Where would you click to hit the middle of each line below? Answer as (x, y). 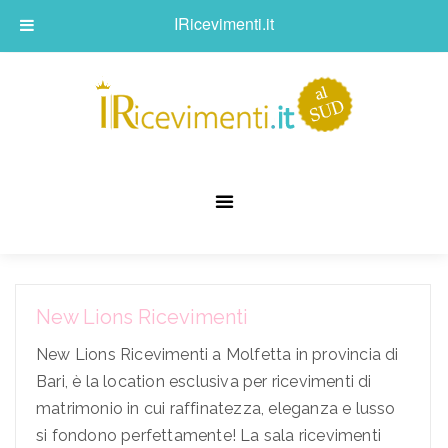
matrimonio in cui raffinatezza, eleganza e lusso (216, 409)
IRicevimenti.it (224, 23)
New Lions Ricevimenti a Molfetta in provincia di (217, 355)
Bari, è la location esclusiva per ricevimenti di (204, 382)
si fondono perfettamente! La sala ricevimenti (209, 436)
